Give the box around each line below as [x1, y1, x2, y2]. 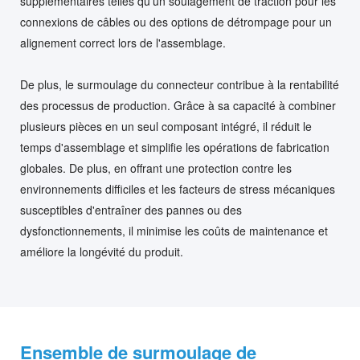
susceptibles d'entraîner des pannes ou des [20, 202, 242, 218]
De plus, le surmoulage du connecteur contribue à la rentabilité [20, 76, 339, 92]
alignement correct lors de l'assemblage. [20, 35, 226, 51]
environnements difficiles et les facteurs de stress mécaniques [20, 181, 335, 197]
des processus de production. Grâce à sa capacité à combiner [20, 97, 336, 113]
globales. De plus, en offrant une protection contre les [20, 160, 292, 176]
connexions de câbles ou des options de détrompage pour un [20, 14, 332, 30]
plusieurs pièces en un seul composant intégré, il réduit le [20, 118, 312, 134]
